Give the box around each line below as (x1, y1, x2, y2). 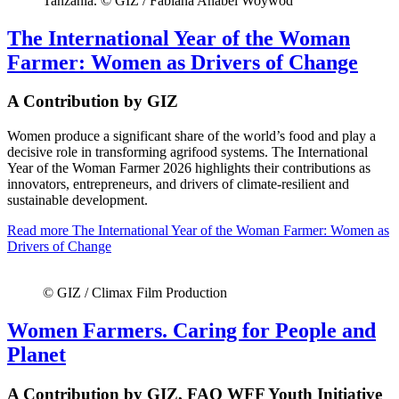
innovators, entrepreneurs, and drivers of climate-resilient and (7, 176, 349, 192)
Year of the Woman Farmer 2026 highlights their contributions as (7, 160, 370, 176)
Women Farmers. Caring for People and (7, 319, 376, 343)
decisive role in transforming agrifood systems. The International (7, 144, 368, 160)
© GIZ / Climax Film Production (43, 285, 227, 301)
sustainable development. (7, 192, 148, 208)
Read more (7, 223, 69, 239)
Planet (7, 343, 66, 367)
